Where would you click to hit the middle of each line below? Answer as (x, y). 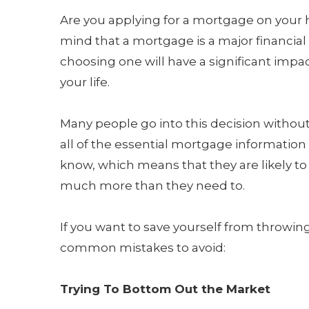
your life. (85, 82)
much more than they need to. (152, 186)
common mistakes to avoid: (143, 248)
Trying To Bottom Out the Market (165, 289)
